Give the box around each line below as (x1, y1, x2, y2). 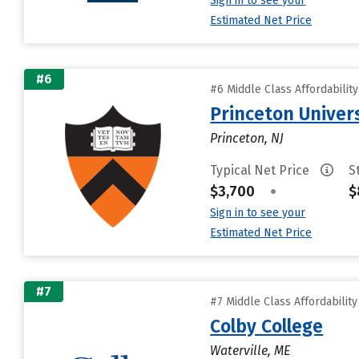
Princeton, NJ (210, 131, 284, 146)
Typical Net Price (210, 163, 313, 178)
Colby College (210, 315, 324, 337)
